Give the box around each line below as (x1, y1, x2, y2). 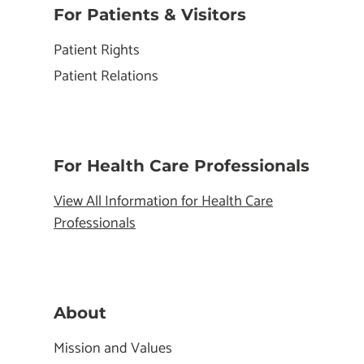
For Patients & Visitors (54, 5, 246, 25)
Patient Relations (54, 64, 158, 89)
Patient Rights (54, 38, 140, 63)
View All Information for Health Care (54, 189, 273, 214)
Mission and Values (54, 336, 172, 362)
